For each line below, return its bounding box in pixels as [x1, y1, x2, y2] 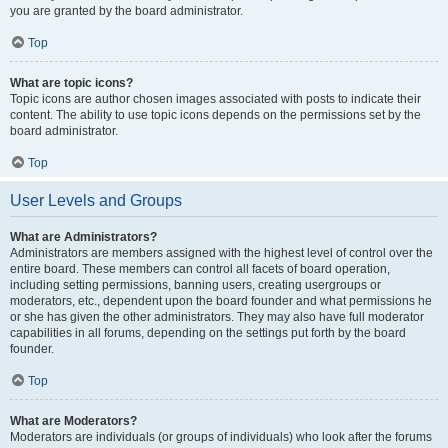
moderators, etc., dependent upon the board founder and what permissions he [10, 294, 432, 308]
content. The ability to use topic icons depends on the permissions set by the [10, 108, 421, 122]
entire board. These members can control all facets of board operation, [10, 262, 390, 276]
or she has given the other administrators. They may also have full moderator [10, 310, 424, 324]
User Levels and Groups [10, 192, 182, 209]
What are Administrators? [10, 230, 157, 244]
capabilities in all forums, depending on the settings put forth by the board [10, 326, 406, 340]
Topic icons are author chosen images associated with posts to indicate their [10, 92, 421, 106]
